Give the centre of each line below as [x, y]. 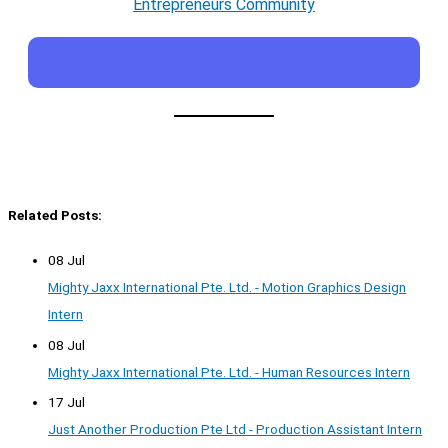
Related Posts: [55, 214]
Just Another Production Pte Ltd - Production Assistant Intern [235, 428]
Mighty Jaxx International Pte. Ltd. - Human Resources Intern [229, 371]
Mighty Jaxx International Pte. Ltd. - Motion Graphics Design [227, 287]
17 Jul [66, 401]
